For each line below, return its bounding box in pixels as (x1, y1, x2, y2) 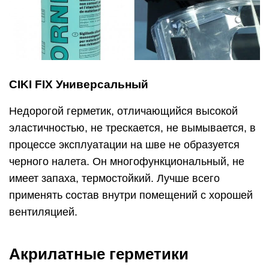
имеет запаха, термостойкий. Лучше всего (9, 172, 220, 185)
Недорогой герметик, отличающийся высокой (9, 105, 238, 118)
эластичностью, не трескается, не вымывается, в (9, 122, 256, 134)
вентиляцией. (9, 206, 77, 219)
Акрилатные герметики (9, 245, 189, 264)
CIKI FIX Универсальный (9, 78, 148, 91)
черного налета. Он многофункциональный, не (9, 156, 244, 168)
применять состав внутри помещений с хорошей (9, 189, 253, 202)
